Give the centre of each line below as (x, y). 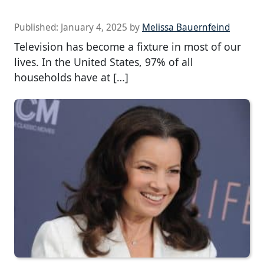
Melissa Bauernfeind (186, 27)
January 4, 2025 (94, 27)
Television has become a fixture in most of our (128, 46)
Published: (37, 27)
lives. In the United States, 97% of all (104, 62)
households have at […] (71, 77)
